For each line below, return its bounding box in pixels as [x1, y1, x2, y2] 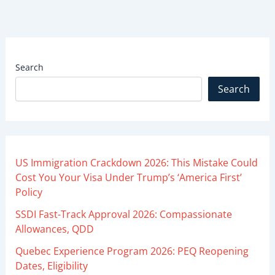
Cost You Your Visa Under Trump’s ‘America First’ [15, 170, 242, 184]
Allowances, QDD [15, 222, 94, 236]
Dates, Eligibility [15, 258, 88, 273]
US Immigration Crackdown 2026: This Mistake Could [15, 155, 258, 169]
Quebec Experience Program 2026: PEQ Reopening [15, 244, 249, 258]
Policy [15, 185, 42, 199]
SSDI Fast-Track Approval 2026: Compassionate [15, 207, 232, 221]
